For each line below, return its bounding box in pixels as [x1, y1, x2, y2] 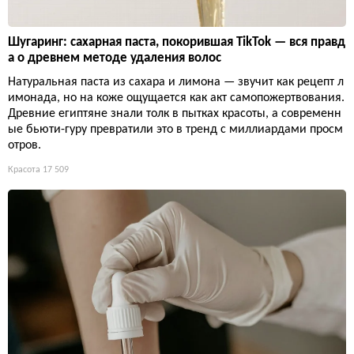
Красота [8, 164, 40, 175]
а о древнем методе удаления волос [8, 51, 221, 65]
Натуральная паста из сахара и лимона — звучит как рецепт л [8, 75, 344, 88]
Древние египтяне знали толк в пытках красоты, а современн [8, 107, 341, 120]
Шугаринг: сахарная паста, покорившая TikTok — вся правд [8, 35, 345, 49]
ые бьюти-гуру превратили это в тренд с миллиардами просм [8, 122, 343, 136]
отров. [8, 138, 41, 152]
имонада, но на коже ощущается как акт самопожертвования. [8, 91, 345, 104]
